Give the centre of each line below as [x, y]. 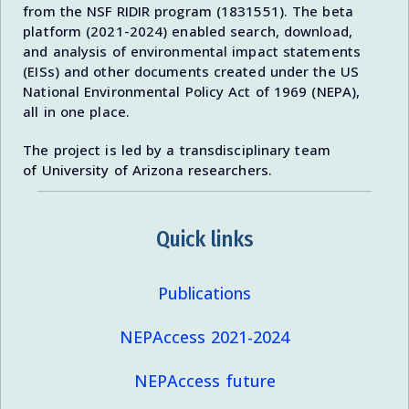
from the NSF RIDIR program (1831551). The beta [188, 11]
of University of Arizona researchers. [147, 170]
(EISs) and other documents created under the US [191, 72]
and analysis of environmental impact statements [192, 52]
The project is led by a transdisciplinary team [177, 150]
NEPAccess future [204, 381]
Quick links [204, 239]
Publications [204, 294]
